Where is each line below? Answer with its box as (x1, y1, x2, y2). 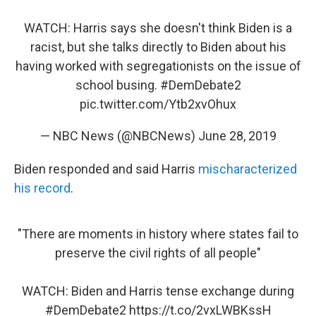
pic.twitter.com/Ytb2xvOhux (80, 97, 236, 112)
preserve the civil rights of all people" (55, 245, 261, 261)
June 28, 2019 (197, 128, 276, 144)
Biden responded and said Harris (14, 162, 198, 177)
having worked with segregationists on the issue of (15, 59, 301, 74)
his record (14, 181, 71, 196)
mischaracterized (198, 162, 297, 177)
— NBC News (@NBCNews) (39, 128, 198, 144)
